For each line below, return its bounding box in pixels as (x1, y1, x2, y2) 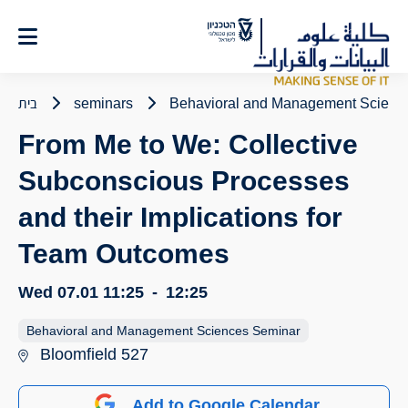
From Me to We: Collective (18, 129, 358, 159)
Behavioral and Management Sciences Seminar (26, 323, 301, 338)
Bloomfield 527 (40, 345, 148, 363)
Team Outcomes (18, 239, 229, 269)
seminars (74, 96, 133, 111)
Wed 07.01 (18, 283, 98, 301)
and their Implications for (18, 202, 342, 232)
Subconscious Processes (18, 166, 350, 196)
